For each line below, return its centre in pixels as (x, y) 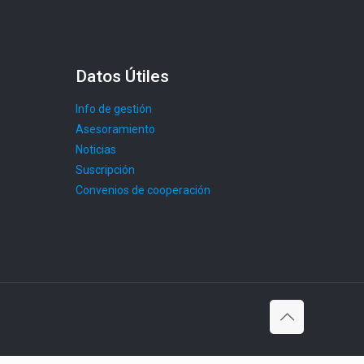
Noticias (96, 149)
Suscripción (105, 170)
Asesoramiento (115, 129)
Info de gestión (114, 109)
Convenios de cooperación (143, 190)
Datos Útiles (122, 76)
